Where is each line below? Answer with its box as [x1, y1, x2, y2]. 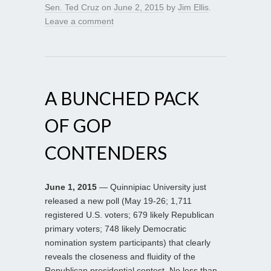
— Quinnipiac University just [97, 181, 206, 192]
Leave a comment [45, 16, 114, 26]
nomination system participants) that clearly [45, 237, 211, 247]
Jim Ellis [178, 2, 209, 12]
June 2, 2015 [114, 2, 164, 12]
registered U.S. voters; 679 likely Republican [45, 209, 214, 220]
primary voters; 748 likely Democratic [45, 223, 186, 233]
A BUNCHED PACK [45, 87, 199, 109]
